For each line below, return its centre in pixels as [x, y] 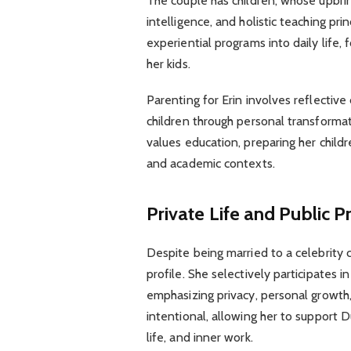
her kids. [168, 63]
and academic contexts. [210, 164]
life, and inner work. [199, 337]
